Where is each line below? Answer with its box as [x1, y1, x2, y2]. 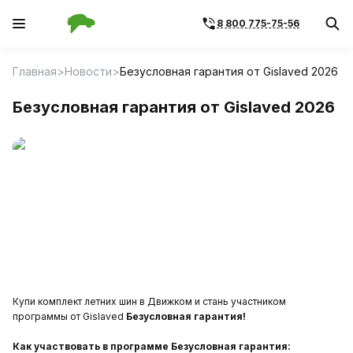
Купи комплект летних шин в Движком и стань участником [13, 295, 286, 307]
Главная [13, 64, 57, 78]
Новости [65, 64, 112, 78]
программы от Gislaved [13, 310, 126, 322]
